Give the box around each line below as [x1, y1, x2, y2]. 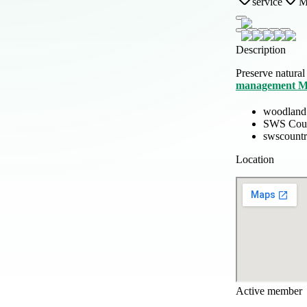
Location [236, 153, 274, 165]
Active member [236, 284, 302, 297]
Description [236, 43, 286, 56]
